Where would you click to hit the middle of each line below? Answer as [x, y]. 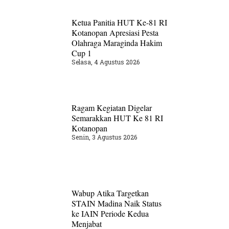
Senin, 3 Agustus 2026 [105, 137]
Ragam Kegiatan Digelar [112, 107]
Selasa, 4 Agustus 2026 [106, 62]
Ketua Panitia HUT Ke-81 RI [120, 22]
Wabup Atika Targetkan [110, 193]
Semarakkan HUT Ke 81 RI [118, 118]
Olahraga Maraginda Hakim [117, 43]
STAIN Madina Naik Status [117, 203]
